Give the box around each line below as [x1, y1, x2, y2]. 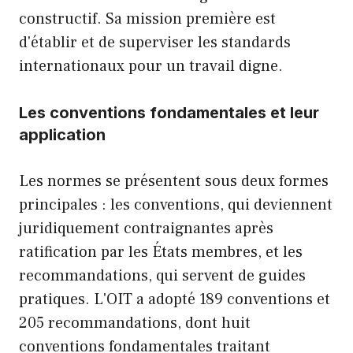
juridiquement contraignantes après [19, 218, 273, 240]
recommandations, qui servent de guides [19, 266, 306, 287]
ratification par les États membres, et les [19, 242, 303, 263]
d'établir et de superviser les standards [19, 32, 291, 54]
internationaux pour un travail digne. [19, 56, 283, 77]
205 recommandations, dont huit [19, 313, 251, 334]
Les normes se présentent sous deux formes [19, 171, 329, 192]
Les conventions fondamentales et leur [19, 103, 319, 123]
